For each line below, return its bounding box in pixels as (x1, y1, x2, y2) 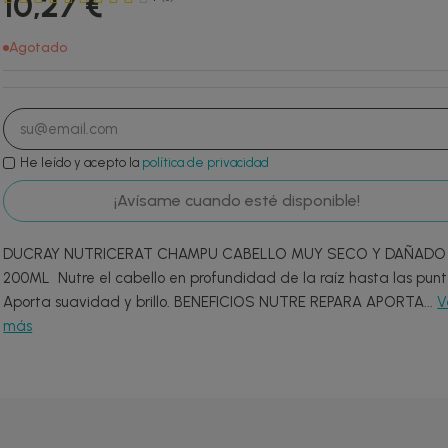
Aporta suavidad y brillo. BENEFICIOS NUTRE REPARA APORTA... (3, 293, 438, 311)
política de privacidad (142, 155, 270, 170)
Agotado (9, 39, 68, 56)
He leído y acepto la (20, 155, 143, 170)
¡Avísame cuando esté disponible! (114, 191, 361, 210)
